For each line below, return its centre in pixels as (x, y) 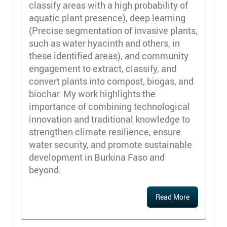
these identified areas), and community (109, 55)
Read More (173, 197)
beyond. (45, 169)
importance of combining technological (109, 106)
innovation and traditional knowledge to (109, 119)
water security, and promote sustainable (110, 144)
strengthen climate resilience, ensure (105, 131)
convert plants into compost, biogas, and (111, 81)
